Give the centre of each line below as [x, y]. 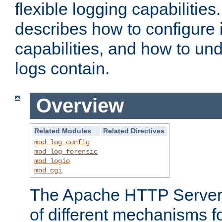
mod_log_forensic [66, 151]
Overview [80, 106]
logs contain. [62, 69]
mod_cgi [48, 170]
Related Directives [134, 131]
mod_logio [52, 161]
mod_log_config [62, 142]
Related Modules [63, 131]
